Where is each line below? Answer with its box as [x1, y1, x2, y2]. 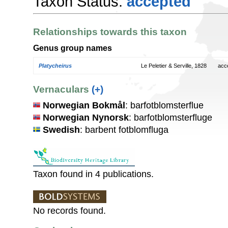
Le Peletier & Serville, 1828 [141, 63, 207, 69]
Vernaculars [33, 83, 92, 95]
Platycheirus [39, 63, 72, 69]
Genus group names [33, 43, 112, 52]
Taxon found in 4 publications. [33, 168, 154, 179]
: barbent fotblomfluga [80, 124, 168, 135]
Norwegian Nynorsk [43, 112, 129, 123]
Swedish [43, 124, 80, 135]
